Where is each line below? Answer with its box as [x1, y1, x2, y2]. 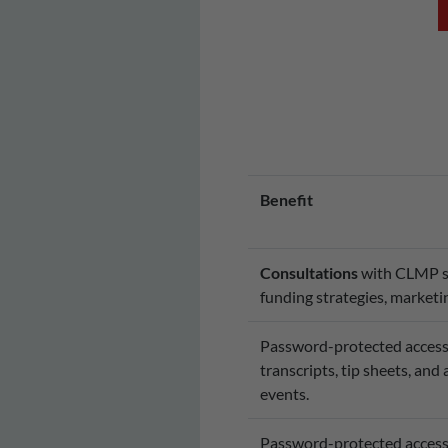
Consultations [259, 263, 358, 283]
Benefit [259, 190, 313, 210]
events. [259, 384, 309, 404]
